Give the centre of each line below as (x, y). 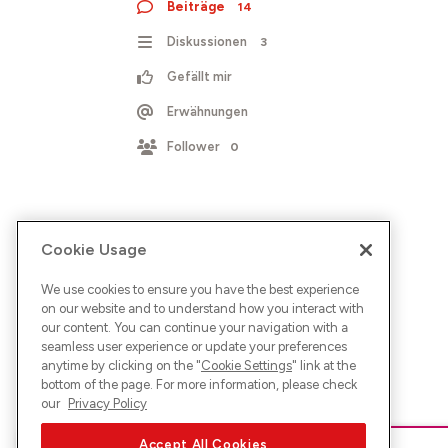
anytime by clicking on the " (121, 365)
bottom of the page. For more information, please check (199, 384)
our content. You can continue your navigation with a (194, 327)
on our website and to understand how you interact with (202, 308)
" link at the (324, 365)
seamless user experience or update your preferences (194, 346)
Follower (193, 146)
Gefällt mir (199, 76)
